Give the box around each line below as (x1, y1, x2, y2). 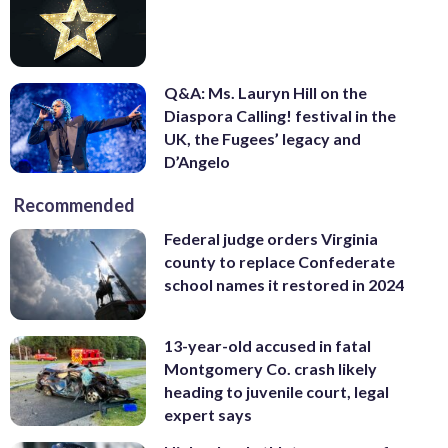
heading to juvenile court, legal (164, 381, 389, 401)
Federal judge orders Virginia (164, 229, 378, 249)
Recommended (14, 194, 135, 217)
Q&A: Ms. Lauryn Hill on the (164, 82, 367, 102)
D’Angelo (164, 151, 230, 171)
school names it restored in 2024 (164, 275, 404, 295)
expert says (164, 404, 252, 424)
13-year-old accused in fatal (164, 335, 371, 355)
